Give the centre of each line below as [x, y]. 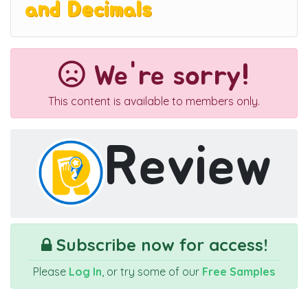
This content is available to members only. [154, 101]
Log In [85, 271]
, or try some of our [152, 271]
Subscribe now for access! [159, 244]
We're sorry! [167, 77]
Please [51, 271]
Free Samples [239, 271]
